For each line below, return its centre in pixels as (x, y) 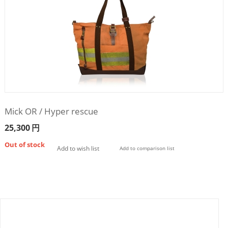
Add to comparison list (147, 148)
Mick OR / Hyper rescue (51, 111)
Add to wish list (78, 148)
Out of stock (24, 144)
